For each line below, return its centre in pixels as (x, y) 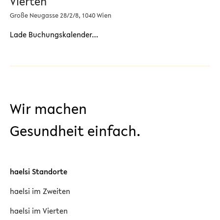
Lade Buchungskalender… (54, 34)
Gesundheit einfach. (75, 131)
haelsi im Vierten (39, 211)
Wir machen (48, 109)
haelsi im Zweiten (40, 191)
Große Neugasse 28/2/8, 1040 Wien (61, 15)
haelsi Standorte (39, 171)
